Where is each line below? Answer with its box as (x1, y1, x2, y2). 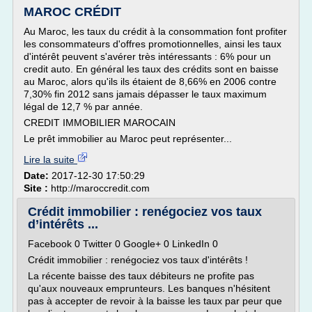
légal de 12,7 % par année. (24, 101, 143, 112)
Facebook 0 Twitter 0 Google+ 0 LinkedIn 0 (28, 238, 218, 249)
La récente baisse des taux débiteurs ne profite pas (28, 270, 254, 281)
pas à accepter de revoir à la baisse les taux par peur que (28, 295, 282, 306)
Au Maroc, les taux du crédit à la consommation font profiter (24, 26, 287, 37)
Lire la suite (24, 154, 77, 165)
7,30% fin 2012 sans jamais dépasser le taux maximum (24, 88, 267, 100)
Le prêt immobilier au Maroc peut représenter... (24, 133, 232, 144)
